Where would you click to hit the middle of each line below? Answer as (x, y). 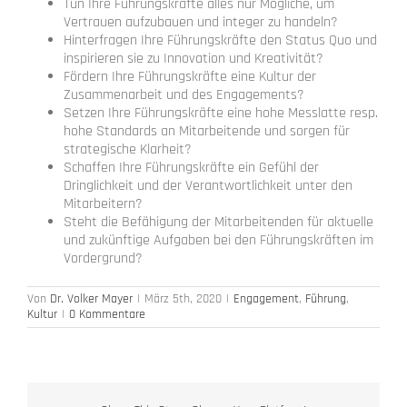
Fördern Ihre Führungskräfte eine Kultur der (190, 76)
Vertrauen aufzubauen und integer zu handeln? (201, 22)
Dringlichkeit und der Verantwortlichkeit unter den (208, 185)
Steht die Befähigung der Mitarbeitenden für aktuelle (218, 222)
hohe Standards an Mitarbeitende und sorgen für (207, 131)
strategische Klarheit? (128, 149)
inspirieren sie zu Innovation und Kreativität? (194, 58)
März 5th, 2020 (183, 298)
